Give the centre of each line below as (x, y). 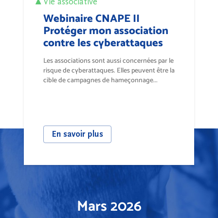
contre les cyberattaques (103, 42)
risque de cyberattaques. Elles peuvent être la (109, 70)
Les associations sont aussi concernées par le (109, 60)
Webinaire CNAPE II (91, 18)
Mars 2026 (109, 206)
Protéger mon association (106, 30)
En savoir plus (77, 134)
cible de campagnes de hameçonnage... (100, 80)
